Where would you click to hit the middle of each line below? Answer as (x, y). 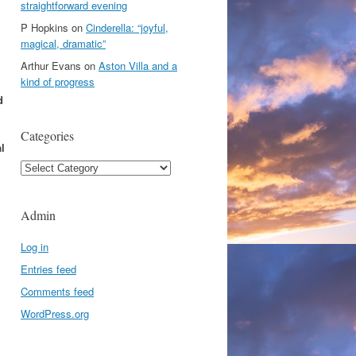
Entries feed (48, 269)
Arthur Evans (51, 66)
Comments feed (57, 291)
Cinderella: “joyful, (127, 27)
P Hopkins (44, 27)
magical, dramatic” (63, 43)
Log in (35, 247)
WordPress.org (55, 313)
